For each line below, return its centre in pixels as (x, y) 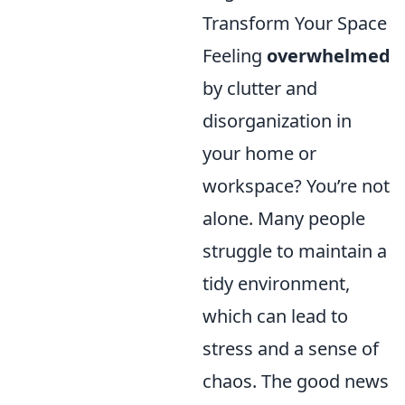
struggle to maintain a (295, 251)
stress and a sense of (291, 348)
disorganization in (277, 121)
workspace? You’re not (296, 186)
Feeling (235, 56)
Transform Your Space (295, 23)
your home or (259, 153)
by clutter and (260, 88)
